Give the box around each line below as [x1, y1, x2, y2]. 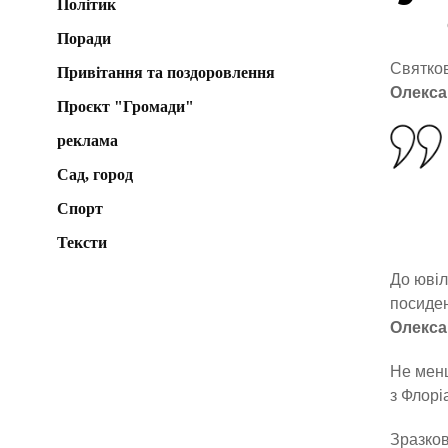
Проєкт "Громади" [57, 97, 194, 115]
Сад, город [57, 165, 133, 183]
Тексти [57, 233, 107, 251]
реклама [57, 131, 118, 149]
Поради [57, 29, 111, 47]
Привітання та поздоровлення [57, 63, 275, 81]
